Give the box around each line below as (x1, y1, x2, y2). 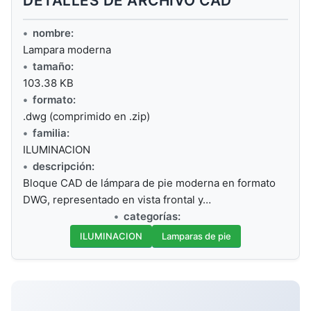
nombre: (33, 26, 74, 40)
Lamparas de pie (162, 230, 231, 242)
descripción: (33, 160, 94, 174)
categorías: (124, 210, 180, 224)
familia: (33, 126, 69, 140)
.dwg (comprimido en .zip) (23, 110, 150, 124)
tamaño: (33, 60, 74, 74)
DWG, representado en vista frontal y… (23, 193, 211, 207)
